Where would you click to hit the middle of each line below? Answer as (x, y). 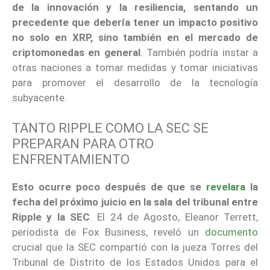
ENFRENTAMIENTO (71, 160)
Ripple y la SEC (51, 217)
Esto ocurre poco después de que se (109, 187)
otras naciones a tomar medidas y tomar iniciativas (135, 67)
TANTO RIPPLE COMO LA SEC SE (110, 128)
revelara (226, 187)
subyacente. (39, 97)
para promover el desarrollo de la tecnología (135, 82)
